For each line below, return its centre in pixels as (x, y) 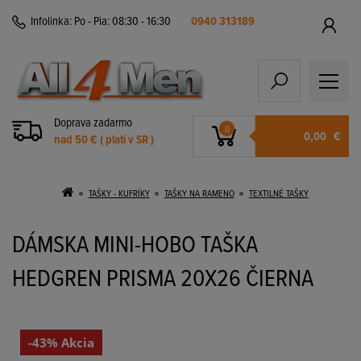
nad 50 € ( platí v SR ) (104, 140)
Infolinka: (51, 22)
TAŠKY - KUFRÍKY (119, 194)
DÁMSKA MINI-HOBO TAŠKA (135, 246)
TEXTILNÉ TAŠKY (278, 194)
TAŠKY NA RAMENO (199, 194)
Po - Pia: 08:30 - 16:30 (122, 22)
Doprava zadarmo (93, 123)
